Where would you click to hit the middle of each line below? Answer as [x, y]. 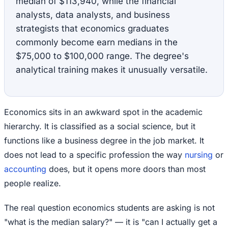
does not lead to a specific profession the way [94, 154]
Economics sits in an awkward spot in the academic [103, 112]
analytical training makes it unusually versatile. [112, 69]
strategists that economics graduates [92, 28]
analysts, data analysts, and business [93, 15]
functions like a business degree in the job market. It [104, 140]
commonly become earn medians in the [97, 42]
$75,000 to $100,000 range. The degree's [102, 56]
